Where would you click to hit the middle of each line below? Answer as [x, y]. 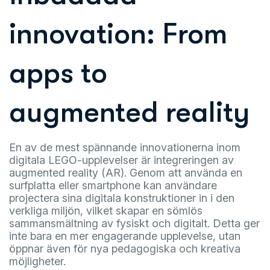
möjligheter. [37, 261]
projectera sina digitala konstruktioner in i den [122, 198]
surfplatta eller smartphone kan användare [113, 185]
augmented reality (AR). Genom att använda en [126, 173]
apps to [58, 73]
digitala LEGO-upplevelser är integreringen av [121, 160]
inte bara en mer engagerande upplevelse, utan [125, 236]
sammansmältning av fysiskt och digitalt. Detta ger [134, 223]
